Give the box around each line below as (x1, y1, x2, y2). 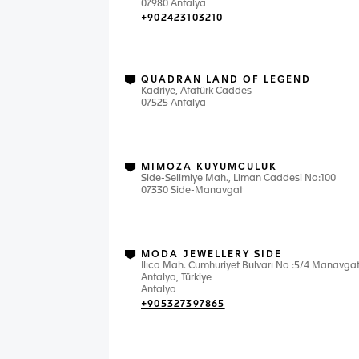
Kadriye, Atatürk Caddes (141, 87, 252, 96)
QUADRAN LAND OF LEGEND (141, 75, 311, 85)
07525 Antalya (141, 99, 206, 108)
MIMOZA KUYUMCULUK (141, 163, 277, 172)
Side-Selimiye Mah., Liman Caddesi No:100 (141, 174, 336, 184)
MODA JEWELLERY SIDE (141, 250, 282, 260)
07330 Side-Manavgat (141, 186, 243, 196)
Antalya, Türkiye (141, 273, 212, 283)
